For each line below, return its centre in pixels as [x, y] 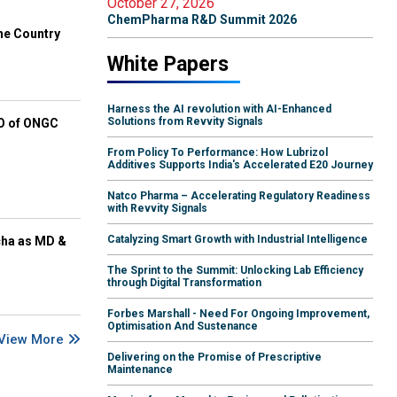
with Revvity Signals [157, 209]
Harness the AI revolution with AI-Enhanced [219, 109]
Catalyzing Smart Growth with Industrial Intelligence [237, 240]
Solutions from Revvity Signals [185, 122]
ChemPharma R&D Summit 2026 [202, 20]
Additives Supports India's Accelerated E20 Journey [240, 165]
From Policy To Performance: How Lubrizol [218, 153]
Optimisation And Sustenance [183, 327]
